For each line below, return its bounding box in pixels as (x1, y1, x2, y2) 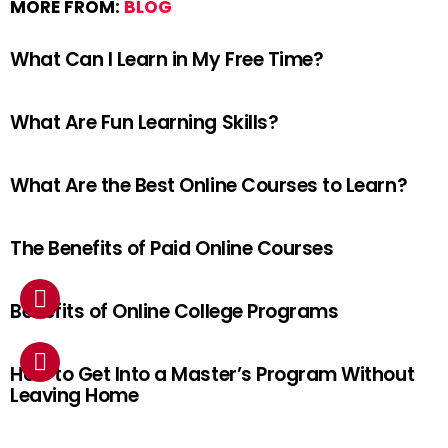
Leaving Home (10, 382, 139, 410)
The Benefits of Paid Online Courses (10, 235, 334, 263)
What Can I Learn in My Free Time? (10, 46, 324, 74)
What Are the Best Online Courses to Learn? (10, 172, 408, 200)
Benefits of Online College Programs (10, 298, 339, 326)
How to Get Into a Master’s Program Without (10, 361, 415, 389)
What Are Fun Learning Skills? (10, 109, 279, 137)
